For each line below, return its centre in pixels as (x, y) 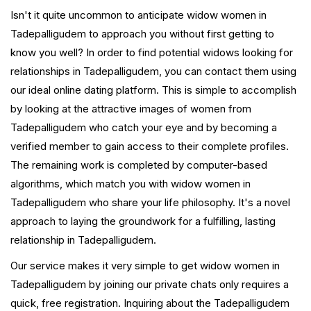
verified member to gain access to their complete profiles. (150, 146)
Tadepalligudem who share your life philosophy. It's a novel (150, 203)
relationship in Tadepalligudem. (83, 240)
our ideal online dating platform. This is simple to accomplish (153, 90)
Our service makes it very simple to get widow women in (145, 266)
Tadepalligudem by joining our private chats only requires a (150, 285)
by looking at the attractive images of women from (131, 109)
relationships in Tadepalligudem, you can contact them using (153, 72)
